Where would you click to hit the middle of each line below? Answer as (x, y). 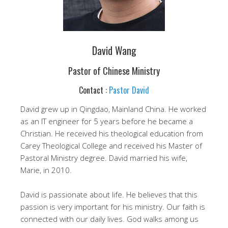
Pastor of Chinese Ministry (114, 71)
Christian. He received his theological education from (112, 133)
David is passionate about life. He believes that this (109, 194)
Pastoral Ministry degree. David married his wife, (104, 158)
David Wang (114, 50)
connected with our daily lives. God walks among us (109, 219)
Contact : (94, 90)
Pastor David (129, 90)
